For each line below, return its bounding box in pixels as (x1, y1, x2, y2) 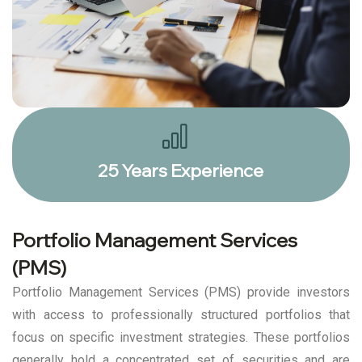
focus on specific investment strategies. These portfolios (12, 330, 350, 346)
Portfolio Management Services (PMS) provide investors (12, 284, 350, 301)
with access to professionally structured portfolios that (12, 307, 350, 323)
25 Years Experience (98, 159, 263, 183)
